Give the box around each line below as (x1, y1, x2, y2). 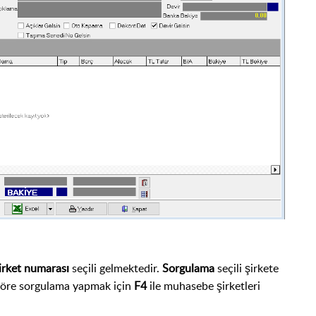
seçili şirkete (217, 260, 279, 276)
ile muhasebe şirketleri (147, 277, 260, 293)
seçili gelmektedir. (69, 260, 162, 276)
